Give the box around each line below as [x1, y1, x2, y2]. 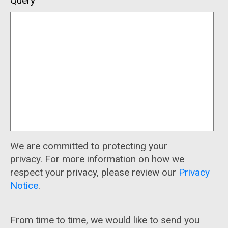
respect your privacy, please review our [10, 166, 179, 178]
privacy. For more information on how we [10, 153, 184, 165]
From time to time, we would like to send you [10, 214, 199, 226]
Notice [10, 179, 38, 191]
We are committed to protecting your [10, 139, 167, 152]
